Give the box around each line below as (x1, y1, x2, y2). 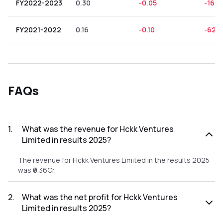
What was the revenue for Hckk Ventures (22, 123, 174, 134)
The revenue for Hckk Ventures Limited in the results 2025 (18, 155, 210, 165)
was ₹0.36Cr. (18, 165, 56, 175)
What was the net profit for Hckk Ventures (22, 192, 178, 203)
